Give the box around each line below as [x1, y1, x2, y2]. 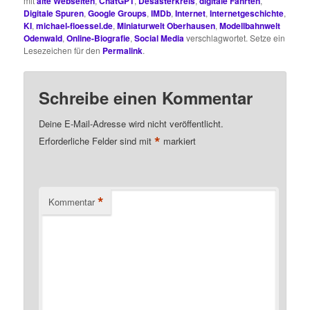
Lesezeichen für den [24, 44, 103, 57]
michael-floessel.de [36, 19, 113, 33]
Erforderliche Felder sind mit [39, 134, 155, 148]
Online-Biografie [66, 32, 131, 45]
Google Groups [88, 7, 147, 20]
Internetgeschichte [210, 7, 284, 20]
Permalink [102, 44, 143, 57]
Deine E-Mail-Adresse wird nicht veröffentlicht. [39, 116, 224, 130]
